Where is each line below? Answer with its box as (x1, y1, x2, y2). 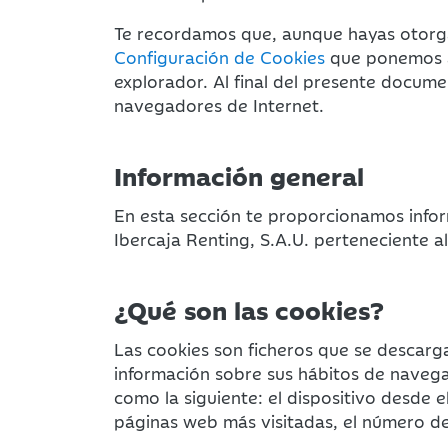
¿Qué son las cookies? (114, 291, 384, 327)
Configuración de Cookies (114, 45, 325, 69)
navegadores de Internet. (114, 93, 324, 117)
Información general (114, 157, 364, 193)
